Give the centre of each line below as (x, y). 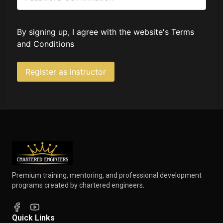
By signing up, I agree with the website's (94, 32)
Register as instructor (66, 72)
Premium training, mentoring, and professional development (107, 175)
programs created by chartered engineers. (78, 185)
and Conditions (46, 44)
